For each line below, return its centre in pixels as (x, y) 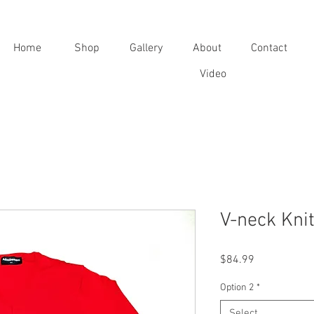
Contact (269, 48)
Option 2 (237, 288)
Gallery (146, 48)
